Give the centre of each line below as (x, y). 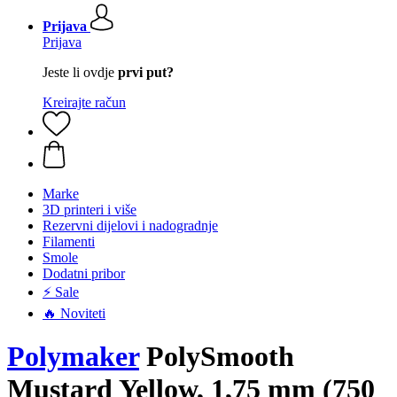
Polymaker (73, 357)
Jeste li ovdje (80, 72)
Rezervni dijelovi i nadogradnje (130, 226)
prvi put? (146, 72)
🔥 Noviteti (74, 313)
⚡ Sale (61, 292)
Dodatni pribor (84, 273)
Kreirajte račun (84, 102)
